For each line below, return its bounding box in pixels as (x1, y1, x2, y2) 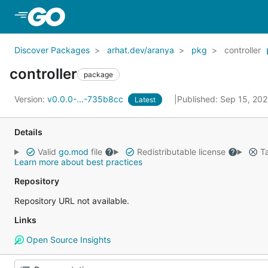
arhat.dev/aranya (107, 45, 174, 55)
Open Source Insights (23, 234, 111, 245)
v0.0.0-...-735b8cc (47, 94, 126, 104)
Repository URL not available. (14, 196, 129, 206)
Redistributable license (134, 147, 228, 157)
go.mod (58, 147, 89, 157)
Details (14, 127, 42, 137)
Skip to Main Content (67, 10, 164, 22)
